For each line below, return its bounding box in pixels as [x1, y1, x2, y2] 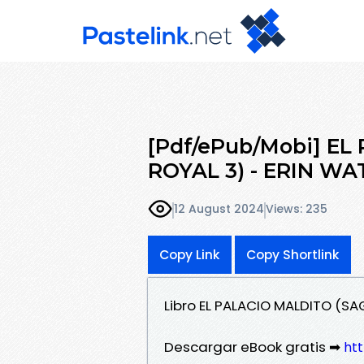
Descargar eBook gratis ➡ [164, 336, 344, 357]
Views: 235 [266, 201, 327, 218]
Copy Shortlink [246, 245, 340, 263]
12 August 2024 [174, 201, 264, 218]
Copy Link [159, 245, 220, 263]
